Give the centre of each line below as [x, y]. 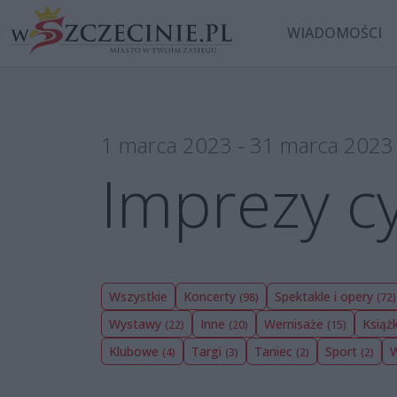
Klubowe [136, 351]
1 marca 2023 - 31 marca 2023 [247, 144]
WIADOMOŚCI [335, 33]
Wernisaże [296, 323]
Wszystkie [138, 296]
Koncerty [211, 296]
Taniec [275, 351]
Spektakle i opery [326, 296]
